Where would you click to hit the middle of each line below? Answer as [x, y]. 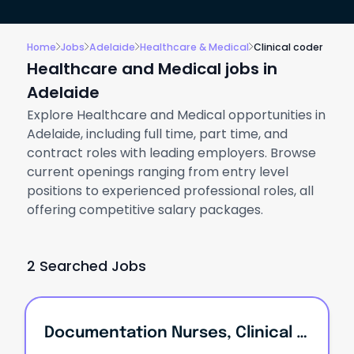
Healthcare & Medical [194, 47]
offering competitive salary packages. [145, 209]
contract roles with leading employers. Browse [171, 153]
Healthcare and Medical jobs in [152, 69]
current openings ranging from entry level [157, 171]
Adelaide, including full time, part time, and [157, 134]
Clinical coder [288, 47]
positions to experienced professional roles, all [170, 190]
